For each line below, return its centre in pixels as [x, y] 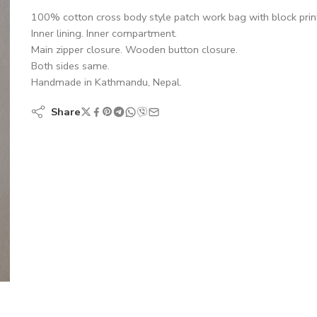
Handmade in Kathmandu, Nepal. [106, 82]
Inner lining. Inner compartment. [104, 33]
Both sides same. [70, 66]
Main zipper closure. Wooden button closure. [134, 50]
